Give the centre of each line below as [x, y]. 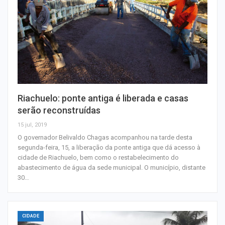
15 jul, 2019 [32, 125]
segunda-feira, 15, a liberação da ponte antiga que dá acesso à [109, 148]
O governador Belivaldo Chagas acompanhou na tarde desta [105, 138]
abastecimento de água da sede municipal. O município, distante [111, 168]
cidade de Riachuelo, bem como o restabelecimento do [98, 158]
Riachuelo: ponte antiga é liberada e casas [103, 98]
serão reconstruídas [59, 110]
